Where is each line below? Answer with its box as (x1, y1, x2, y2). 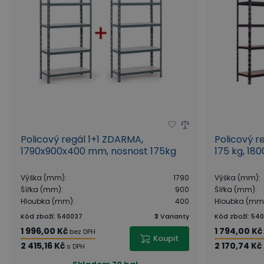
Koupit (153, 232, 179, 244)
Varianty (160, 211, 190, 221)
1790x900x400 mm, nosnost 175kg (21, 144, 176, 158)
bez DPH (70, 226, 95, 236)
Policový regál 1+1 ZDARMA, (21, 132, 143, 146)
